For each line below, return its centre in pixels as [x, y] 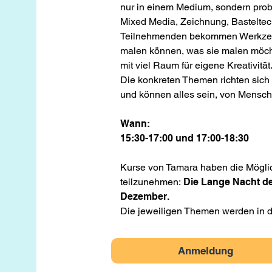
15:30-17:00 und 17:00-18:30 [184, 138]
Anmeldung [205, 251]
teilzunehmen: [151, 182]
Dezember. [144, 196]
